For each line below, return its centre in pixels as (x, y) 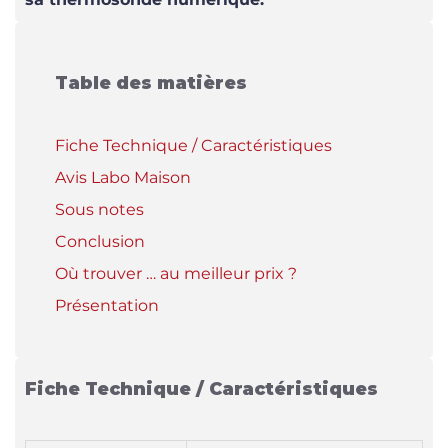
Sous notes (99, 209)
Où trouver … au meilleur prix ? (176, 273)
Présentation (107, 305)
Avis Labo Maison (123, 177)
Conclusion (100, 241)
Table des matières (151, 82)
